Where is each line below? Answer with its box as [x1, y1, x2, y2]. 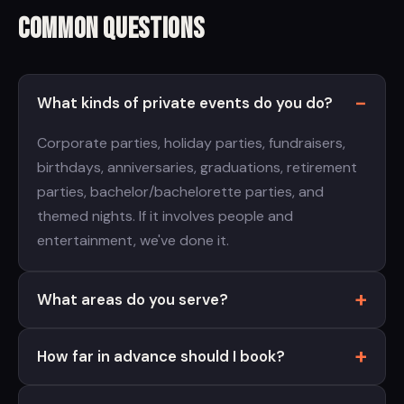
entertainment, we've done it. [37, 230, 229, 250]
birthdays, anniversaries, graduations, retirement [37, 157, 357, 177]
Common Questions [18, 12, 205, 48]
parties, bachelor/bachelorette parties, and [37, 181, 324, 201]
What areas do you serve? [37, 289, 228, 310]
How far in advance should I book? [37, 346, 285, 367]
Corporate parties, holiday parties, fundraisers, [37, 133, 345, 152]
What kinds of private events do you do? [37, 93, 333, 114]
